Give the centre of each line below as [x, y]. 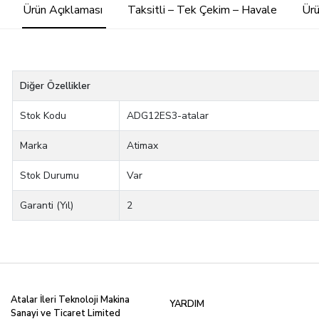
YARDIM [187, 304]
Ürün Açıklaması [62, 10]
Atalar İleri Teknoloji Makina [70, 299]
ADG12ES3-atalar [168, 116]
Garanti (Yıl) [47, 206]
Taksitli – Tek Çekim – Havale [202, 10]
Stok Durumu [50, 176]
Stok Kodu [43, 116]
